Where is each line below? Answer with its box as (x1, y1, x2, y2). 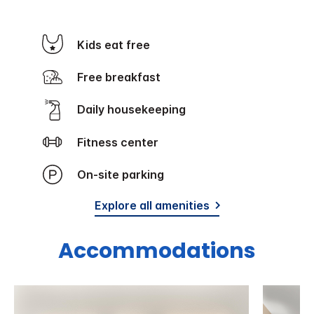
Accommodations (58, 235, 256, 266)
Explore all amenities (95, 198, 210, 212)
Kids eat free (86, 37, 150, 52)
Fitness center (83, 135, 158, 149)
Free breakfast (83, 69, 161, 84)
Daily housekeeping (86, 102, 186, 117)
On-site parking (86, 167, 164, 182)
